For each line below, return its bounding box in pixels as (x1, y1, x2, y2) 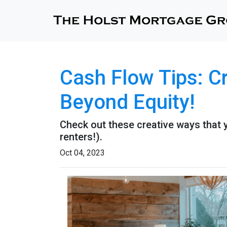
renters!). (60, 131, 102, 143)
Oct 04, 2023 (60, 148, 105, 158)
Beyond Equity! (60, 90, 195, 114)
